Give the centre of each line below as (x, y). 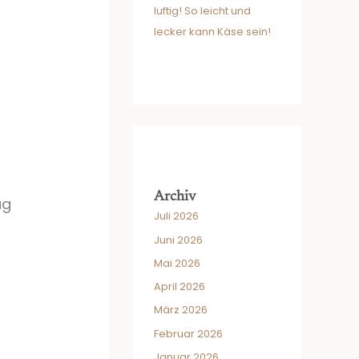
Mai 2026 (177, 263)
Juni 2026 (178, 240)
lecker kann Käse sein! (212, 32)
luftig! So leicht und (202, 11)
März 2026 (181, 310)
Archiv (175, 198)
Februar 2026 (188, 333)
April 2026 (179, 286)
